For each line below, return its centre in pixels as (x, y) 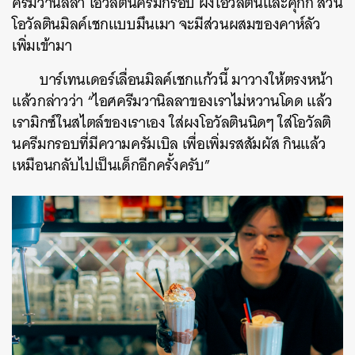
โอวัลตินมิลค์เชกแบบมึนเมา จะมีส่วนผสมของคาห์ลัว (166, 24)
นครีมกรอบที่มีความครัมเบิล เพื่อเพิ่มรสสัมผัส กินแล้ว (169, 143)
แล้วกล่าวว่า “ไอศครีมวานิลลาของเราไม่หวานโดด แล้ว (172, 101)
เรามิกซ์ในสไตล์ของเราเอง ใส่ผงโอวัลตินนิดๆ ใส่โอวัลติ (172, 122)
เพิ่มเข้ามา (42, 45)
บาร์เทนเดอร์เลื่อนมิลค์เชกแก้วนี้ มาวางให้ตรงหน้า (186, 79)
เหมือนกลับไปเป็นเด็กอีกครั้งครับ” (113, 165)
